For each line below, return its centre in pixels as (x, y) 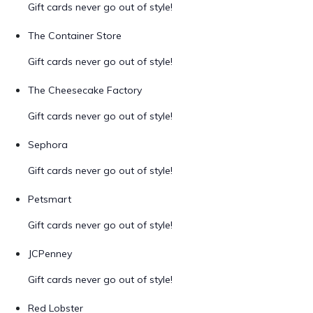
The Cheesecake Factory (85, 90)
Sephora (48, 145)
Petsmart (50, 199)
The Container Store (75, 36)
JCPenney (50, 254)
